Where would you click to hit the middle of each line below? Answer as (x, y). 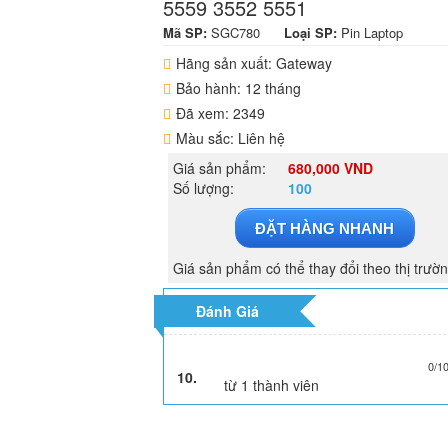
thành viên (284, 385)
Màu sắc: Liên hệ (231, 138)
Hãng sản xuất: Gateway (254, 63)
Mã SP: (187, 32)
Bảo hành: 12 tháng (239, 88)
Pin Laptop (372, 32)
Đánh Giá (228, 311)
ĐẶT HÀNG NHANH (325, 228)
